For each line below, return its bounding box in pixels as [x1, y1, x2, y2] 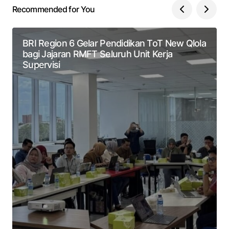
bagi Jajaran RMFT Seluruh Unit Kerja [22, 49, 173, 60]
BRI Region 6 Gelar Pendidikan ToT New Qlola [22, 38, 207, 49]
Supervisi [22, 59, 60, 71]
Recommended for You [12, 4, 95, 14]
